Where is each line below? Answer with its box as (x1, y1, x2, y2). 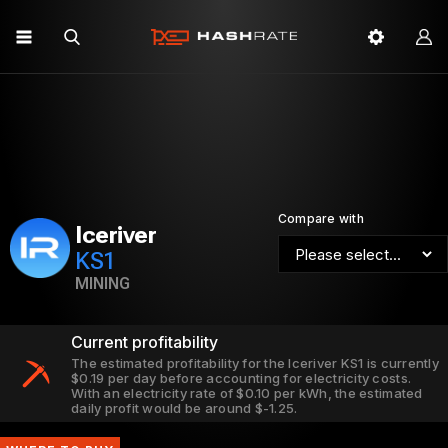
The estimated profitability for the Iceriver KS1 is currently (71, 355, 439, 371)
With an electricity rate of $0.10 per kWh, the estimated (71, 385, 423, 401)
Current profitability (71, 332, 218, 352)
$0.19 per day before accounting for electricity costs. (71, 370, 412, 386)
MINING (75, 274, 130, 293)
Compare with (278, 211, 364, 226)
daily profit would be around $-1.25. (71, 400, 298, 416)
